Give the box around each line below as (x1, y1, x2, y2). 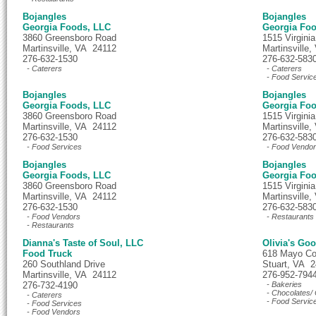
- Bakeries (262, 280, 302, 288)
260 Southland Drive (23, 259, 105, 269)
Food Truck (23, 248, 72, 259)
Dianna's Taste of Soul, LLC (23, 238, 143, 248)
